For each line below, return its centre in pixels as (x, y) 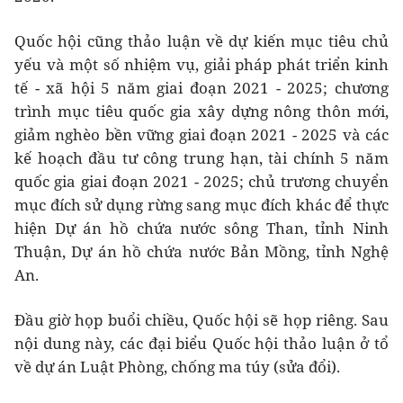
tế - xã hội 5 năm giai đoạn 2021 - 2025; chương (201, 87)
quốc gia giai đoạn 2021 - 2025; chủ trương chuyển (201, 181)
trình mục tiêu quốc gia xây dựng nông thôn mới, (201, 111)
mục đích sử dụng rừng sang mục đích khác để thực (201, 204)
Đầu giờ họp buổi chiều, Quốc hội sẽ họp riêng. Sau (201, 319)
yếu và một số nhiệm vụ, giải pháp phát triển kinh (201, 64)
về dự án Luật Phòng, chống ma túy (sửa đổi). (177, 366)
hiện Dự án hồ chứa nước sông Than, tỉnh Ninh (201, 228)
